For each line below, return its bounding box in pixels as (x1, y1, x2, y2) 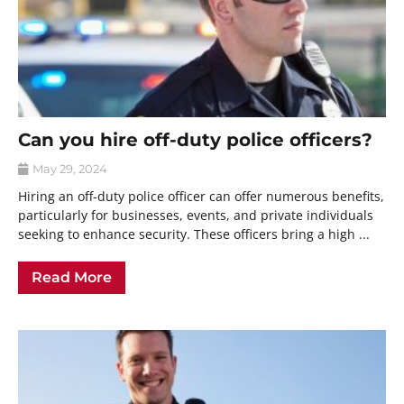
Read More (32, 269, 112, 287)
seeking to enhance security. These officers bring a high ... (18, 225, 370, 243)
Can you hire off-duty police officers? (18, 129, 372, 151)
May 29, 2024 (30, 161, 107, 177)
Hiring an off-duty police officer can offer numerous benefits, (18, 188, 384, 206)
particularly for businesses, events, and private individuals (18, 207, 373, 225)
